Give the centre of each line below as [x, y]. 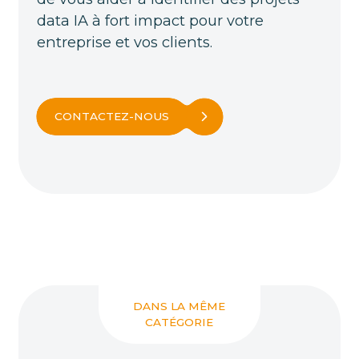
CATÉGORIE [179, 323]
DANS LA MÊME [179, 307]
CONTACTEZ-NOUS [112, 116]
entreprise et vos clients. [124, 42]
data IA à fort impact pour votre [150, 20]
